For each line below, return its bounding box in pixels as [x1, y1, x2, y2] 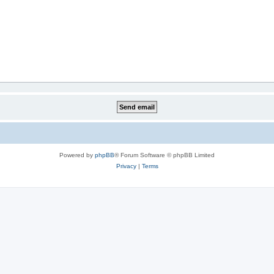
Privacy [116, 163, 136, 169]
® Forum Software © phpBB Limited [114, 152, 215, 158]
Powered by [59, 152, 95, 158]
